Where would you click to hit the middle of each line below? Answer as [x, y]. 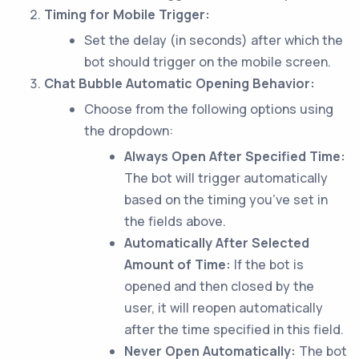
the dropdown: [129, 131]
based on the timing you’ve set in [226, 200]
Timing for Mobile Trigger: [127, 14]
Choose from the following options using [209, 109]
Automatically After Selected [217, 243]
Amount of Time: [177, 264]
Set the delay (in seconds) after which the [214, 40]
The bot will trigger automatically [226, 178]
